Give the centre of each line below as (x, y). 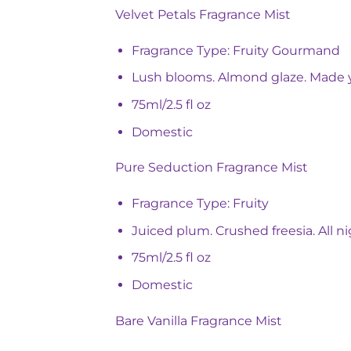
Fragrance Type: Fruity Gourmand (235, 50)
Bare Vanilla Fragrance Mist (199, 320)
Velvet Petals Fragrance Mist (203, 15)
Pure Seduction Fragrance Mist (212, 168)
